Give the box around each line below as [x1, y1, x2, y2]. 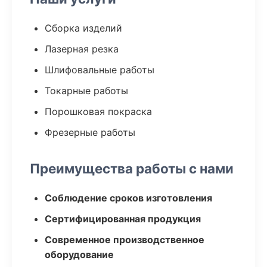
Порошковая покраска [45, 105, 152, 117]
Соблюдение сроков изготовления [45, 192, 212, 204]
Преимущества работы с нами [30, 160, 234, 176]
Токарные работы [45, 85, 128, 97]
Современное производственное [45, 234, 204, 246]
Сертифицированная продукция [45, 213, 201, 225]
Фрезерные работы [45, 126, 135, 138]
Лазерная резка [45, 43, 119, 55]
